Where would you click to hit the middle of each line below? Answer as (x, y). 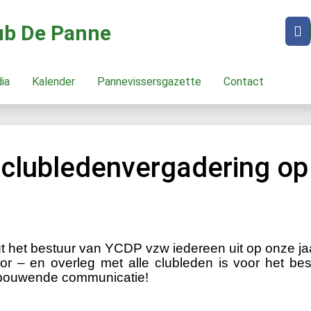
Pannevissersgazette (153, 82)
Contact (247, 82)
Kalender (57, 82)
